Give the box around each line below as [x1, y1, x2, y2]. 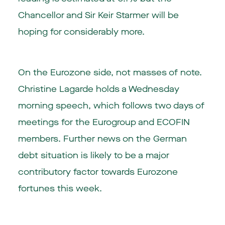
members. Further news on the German [18, 133, 187, 145]
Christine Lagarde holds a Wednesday [18, 83, 179, 95]
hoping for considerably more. [18, 26, 145, 38]
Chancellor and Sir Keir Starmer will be [18, 10, 179, 22]
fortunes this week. [18, 183, 102, 195]
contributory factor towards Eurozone [18, 166, 178, 178]
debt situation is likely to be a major [18, 150, 169, 162]
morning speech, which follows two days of [18, 100, 204, 112]
